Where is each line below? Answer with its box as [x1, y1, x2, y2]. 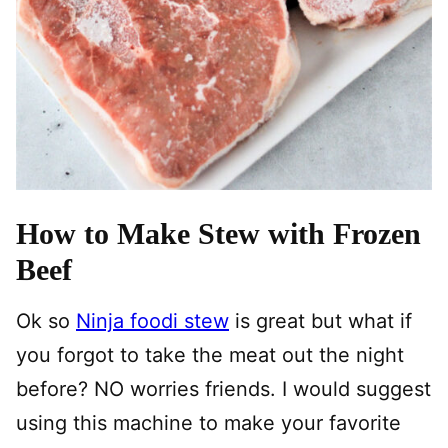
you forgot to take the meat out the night [16, 343, 404, 368]
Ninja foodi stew [76, 309, 229, 334]
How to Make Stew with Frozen [16, 217, 421, 251]
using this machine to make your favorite [16, 411, 401, 436]
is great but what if [229, 309, 412, 334]
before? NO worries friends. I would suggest [16, 377, 431, 402]
